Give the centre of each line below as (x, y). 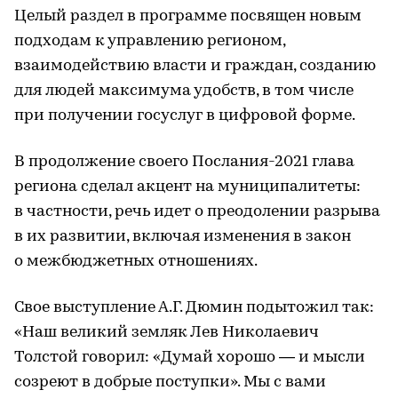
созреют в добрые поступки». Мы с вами (170, 382)
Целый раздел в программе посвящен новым (188, 16)
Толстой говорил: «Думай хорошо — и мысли (190, 357)
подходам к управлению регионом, (150, 41)
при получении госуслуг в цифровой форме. (185, 115)
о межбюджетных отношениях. (136, 261)
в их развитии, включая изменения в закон (183, 236)
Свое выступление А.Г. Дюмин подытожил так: (194, 307)
